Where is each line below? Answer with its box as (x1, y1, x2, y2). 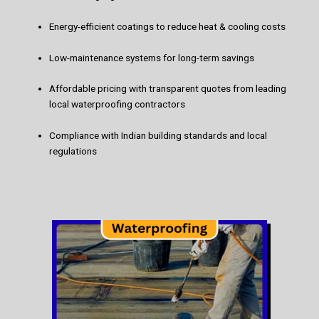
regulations (49, 145, 98, 157)
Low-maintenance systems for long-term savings (49, 51, 255, 63)
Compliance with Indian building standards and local (49, 130, 268, 142)
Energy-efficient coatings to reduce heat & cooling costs (49, 20, 286, 32)
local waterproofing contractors (49, 98, 186, 110)
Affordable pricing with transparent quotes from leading (49, 83, 287, 95)
